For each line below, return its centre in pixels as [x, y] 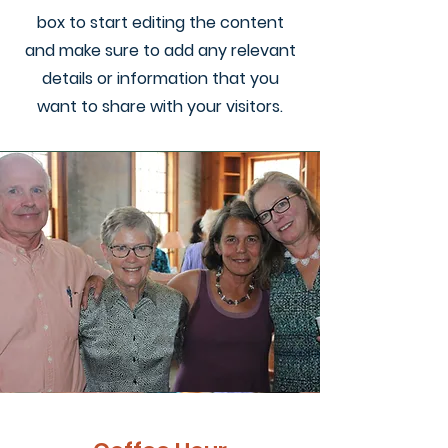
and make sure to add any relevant [160, 50]
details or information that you [160, 78]
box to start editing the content [160, 22]
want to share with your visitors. [160, 106]
